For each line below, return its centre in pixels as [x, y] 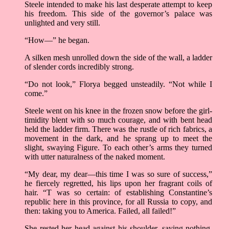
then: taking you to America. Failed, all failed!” [100, 211]
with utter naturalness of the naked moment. [95, 157]
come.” [36, 94]
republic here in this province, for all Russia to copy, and [118, 202]
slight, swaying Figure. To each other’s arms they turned [118, 148]
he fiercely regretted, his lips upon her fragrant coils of [118, 184]
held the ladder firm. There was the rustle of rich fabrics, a [118, 129]
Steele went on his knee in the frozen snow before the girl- [118, 111]
